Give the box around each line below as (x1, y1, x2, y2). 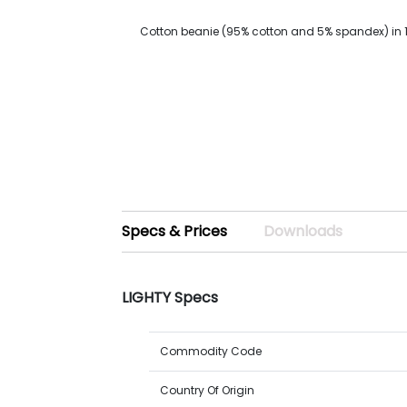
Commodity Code (160, 343, 263, 359)
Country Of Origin (160, 382, 255, 398)
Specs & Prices (122, 221, 228, 242)
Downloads (263, 221, 343, 242)
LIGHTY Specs (122, 287, 219, 308)
